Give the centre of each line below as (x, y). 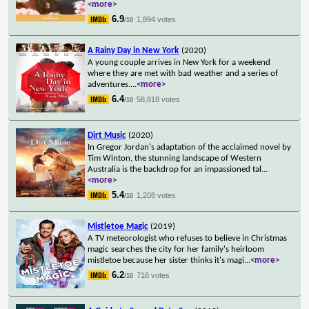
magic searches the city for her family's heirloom (176, 249)
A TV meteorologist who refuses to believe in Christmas (188, 238)
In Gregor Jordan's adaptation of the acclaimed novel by (190, 147)
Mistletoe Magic (118, 226)
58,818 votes (159, 99)
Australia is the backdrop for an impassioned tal (175, 169)
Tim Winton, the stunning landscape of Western (175, 158)
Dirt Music (107, 135)
